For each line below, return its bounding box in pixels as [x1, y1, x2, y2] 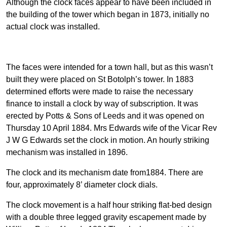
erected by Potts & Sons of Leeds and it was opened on [6, 111, 204, 121]
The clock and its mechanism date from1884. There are [6, 168, 203, 177]
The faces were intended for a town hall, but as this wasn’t [6, 63, 213, 72]
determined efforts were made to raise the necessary [6, 87, 193, 96]
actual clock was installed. [6, 22, 100, 31]
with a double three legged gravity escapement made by [6, 213, 206, 222]
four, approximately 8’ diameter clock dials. [6, 180, 158, 190]
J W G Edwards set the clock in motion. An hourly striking [6, 136, 209, 145]
